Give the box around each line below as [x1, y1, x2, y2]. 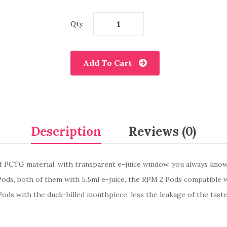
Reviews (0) [129, 124, 196, 139]
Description [31, 124, 101, 139]
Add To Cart [83, 58, 132, 68]
